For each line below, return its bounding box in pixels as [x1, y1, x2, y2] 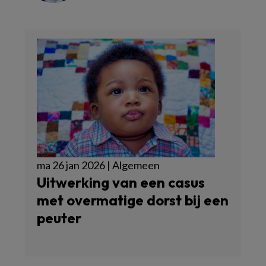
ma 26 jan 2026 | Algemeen [37, 158, 160, 172]
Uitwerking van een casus [37, 173, 205, 191]
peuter [37, 208, 81, 227]
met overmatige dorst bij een [37, 191, 229, 209]
